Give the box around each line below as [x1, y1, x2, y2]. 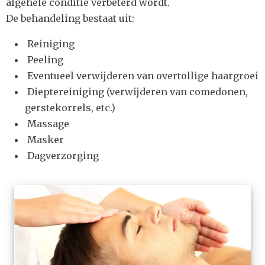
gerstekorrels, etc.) [25, 102, 115, 114]
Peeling [25, 54, 63, 66]
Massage [25, 118, 69, 130]
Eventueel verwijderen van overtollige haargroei [25, 70, 258, 82]
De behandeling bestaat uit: [6, 12, 134, 24]
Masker [25, 134, 64, 146]
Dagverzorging [25, 150, 99, 161]
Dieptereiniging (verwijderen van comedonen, [25, 86, 248, 98]
